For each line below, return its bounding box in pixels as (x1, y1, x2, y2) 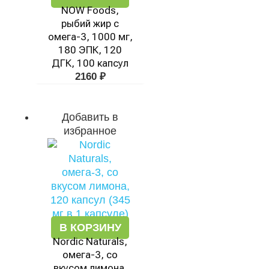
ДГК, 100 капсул (52, 57, 128, 69)
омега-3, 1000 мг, (47, 31, 133, 43)
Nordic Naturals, (53, 235, 127, 247)
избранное (64, 125, 116, 137)
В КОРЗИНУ (59, 222, 121, 234)
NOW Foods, (61, 4, 119, 16)
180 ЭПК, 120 (58, 44, 122, 56)
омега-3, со (62, 249, 118, 261)
